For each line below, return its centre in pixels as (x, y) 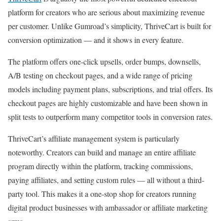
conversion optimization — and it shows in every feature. (96, 40)
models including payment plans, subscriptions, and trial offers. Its (110, 89)
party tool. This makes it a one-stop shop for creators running (102, 194)
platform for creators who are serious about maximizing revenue (106, 12)
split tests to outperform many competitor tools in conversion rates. (110, 117)
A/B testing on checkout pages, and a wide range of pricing (100, 75)
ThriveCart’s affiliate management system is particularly (94, 139)
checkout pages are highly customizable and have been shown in (108, 103)
